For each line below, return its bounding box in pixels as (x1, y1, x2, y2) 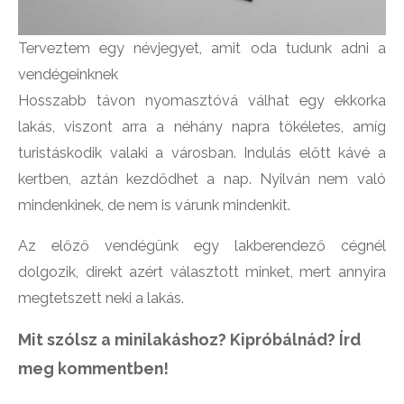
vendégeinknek (18, 65, 119, 83)
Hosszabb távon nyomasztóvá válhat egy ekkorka (18, 91, 386, 109)
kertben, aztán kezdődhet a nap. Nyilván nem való (18, 170, 386, 188)
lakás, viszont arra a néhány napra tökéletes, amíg (18, 117, 386, 135)
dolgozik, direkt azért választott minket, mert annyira (18, 262, 386, 280)
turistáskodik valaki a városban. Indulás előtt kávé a (18, 143, 386, 161)
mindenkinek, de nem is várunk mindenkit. (18, 196, 291, 214)
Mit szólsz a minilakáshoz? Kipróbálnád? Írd (18, 330, 362, 350)
